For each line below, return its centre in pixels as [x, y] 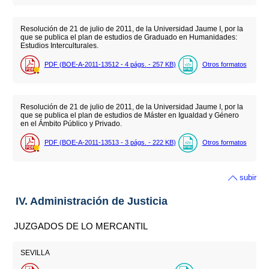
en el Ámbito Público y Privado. [71, 123]
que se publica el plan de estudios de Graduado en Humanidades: [128, 37]
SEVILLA [35, 253]
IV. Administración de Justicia [91, 201]
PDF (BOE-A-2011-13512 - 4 [87, 65]
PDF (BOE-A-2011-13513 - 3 [87, 143]
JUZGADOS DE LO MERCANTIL [81, 226]
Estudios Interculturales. [59, 45]
